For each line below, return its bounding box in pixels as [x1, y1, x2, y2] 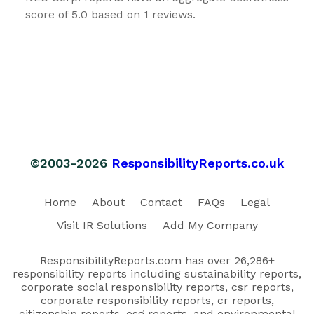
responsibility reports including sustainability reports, [13, 266, 301, 280]
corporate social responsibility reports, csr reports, [20, 280, 294, 294]
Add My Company [162, 218, 258, 232]
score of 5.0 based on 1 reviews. [25, 7, 196, 21]
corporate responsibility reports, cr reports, [40, 293, 274, 307]
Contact [140, 195, 182, 209]
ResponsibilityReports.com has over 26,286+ [39, 253, 275, 267]
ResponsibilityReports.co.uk [111, 155, 285, 170]
